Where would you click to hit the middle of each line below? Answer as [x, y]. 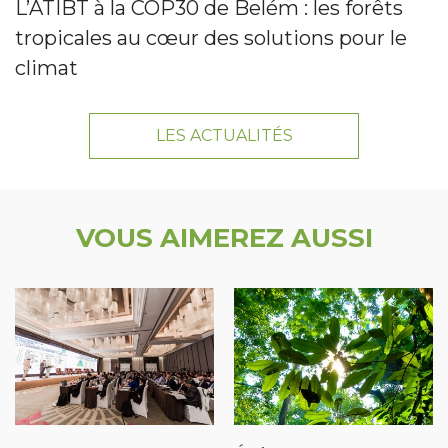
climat [46, 67]
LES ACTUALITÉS [224, 135]
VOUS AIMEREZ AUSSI [224, 237]
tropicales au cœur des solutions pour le [211, 37]
